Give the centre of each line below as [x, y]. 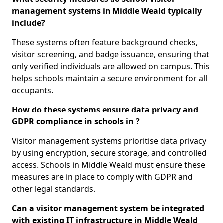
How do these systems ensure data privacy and [105, 110]
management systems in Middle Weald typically [107, 11]
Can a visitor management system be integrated [108, 208]
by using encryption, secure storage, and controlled [109, 153]
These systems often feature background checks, [105, 43]
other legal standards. [54, 189]
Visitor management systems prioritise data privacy [109, 141]
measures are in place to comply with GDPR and [102, 177]
